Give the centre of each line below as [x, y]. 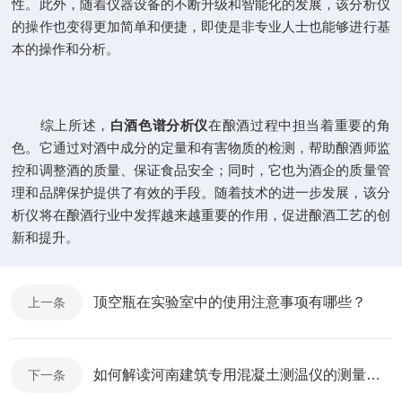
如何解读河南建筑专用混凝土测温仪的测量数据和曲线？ [373, 375]
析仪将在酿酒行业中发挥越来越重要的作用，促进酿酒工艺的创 [201, 215]
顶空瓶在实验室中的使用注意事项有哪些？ [230, 302]
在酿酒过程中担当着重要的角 [299, 125]
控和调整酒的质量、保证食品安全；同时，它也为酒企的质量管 [201, 170]
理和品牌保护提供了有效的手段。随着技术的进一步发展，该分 [201, 192]
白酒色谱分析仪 [159, 125]
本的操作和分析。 [66, 49]
